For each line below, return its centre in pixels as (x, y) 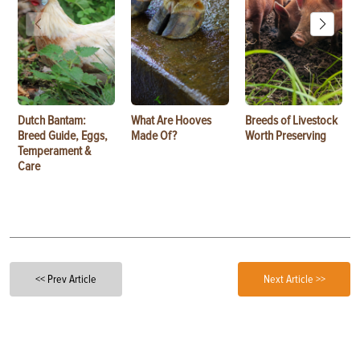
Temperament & (54, 151)
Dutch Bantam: (52, 120)
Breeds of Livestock (291, 120)
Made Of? (154, 135)
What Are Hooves (172, 120)
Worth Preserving (285, 135)
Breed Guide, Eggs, (63, 135)
